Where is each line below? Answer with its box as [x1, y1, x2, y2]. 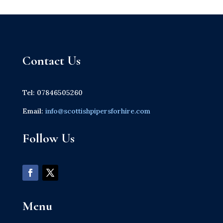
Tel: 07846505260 [22, 88, 83, 97]
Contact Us [22, 53, 81, 68]
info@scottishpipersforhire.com [43, 107, 150, 115]
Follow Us [22, 130, 75, 146]
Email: [22, 107, 43, 115]
